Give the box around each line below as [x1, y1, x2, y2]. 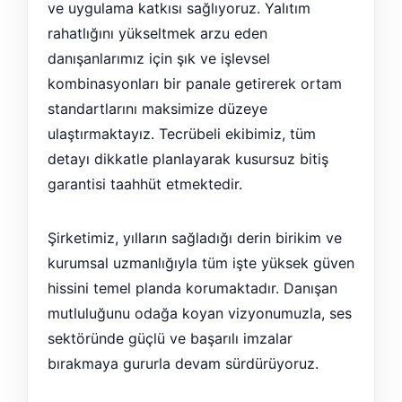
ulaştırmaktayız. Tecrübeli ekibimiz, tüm [48, 125, 316, 144]
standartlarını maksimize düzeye [48, 100, 267, 118]
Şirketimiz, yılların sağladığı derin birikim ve [48, 229, 342, 248]
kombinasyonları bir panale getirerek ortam [48, 74, 342, 93]
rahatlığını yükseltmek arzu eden [48, 24, 267, 43]
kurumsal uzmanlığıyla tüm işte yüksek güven [48, 254, 354, 273]
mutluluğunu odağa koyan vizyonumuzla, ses [48, 304, 352, 323]
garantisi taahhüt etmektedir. [48, 175, 242, 194]
